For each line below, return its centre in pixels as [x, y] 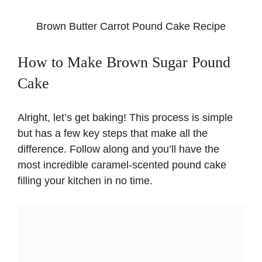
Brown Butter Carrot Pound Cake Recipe [131, 26]
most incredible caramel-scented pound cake [122, 165]
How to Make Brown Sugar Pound [124, 62]
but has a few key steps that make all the [113, 133]
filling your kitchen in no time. [85, 180]
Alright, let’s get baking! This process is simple [125, 117]
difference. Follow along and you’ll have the [118, 149]
